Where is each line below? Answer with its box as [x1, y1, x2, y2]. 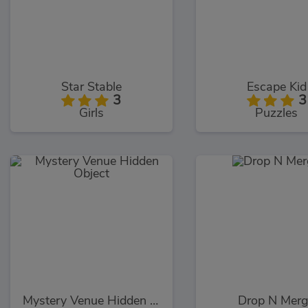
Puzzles [255, 107, 298, 120]
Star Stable [60, 80, 122, 93]
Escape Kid [246, 80, 307, 93]
